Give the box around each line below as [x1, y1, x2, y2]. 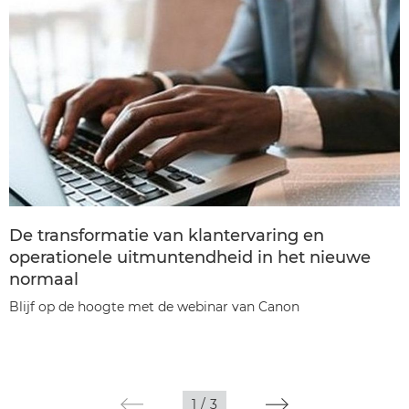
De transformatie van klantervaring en [9, 225, 324, 246]
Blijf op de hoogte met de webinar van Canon [9, 298, 299, 315]
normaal [9, 268, 79, 289]
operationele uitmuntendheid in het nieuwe [9, 246, 371, 267]
